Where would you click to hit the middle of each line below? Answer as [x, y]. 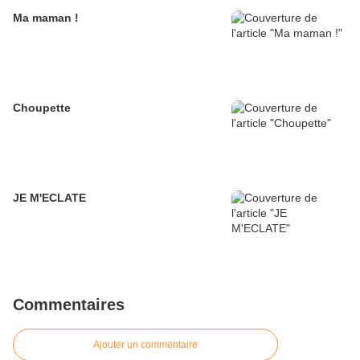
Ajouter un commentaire [145, 345]
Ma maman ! [46, 18]
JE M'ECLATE [49, 198]
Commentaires [69, 305]
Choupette [42, 108]
